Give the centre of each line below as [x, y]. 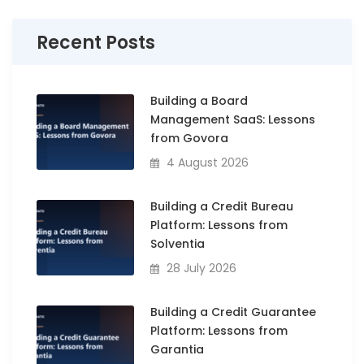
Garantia [177, 349]
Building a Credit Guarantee [233, 312]
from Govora [189, 138]
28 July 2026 [199, 268]
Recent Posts [96, 42]
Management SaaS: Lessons [232, 119]
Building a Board [199, 100]
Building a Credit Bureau [221, 206]
